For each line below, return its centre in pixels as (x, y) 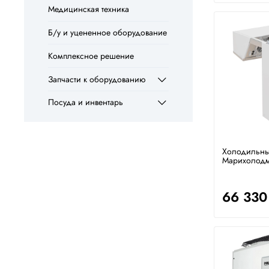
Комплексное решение (91, 56)
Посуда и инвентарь (86, 102)
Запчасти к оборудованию (97, 79)
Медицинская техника (89, 9)
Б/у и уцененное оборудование (107, 32)
